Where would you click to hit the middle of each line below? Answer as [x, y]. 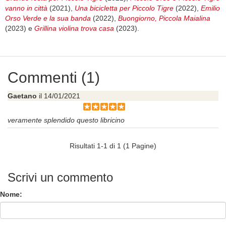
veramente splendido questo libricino [66, 120]
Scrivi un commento [60, 178]
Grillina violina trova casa [74, 29]
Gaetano [22, 96]
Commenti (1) [54, 78]
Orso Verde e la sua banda [48, 18]
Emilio [210, 8]
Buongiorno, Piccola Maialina [164, 18]
